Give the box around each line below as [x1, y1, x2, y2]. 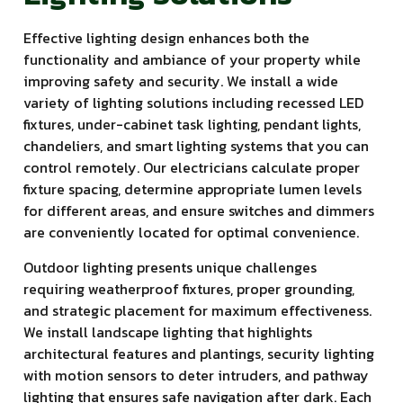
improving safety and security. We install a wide [23, 70, 338, 93]
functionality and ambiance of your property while [23, 49, 361, 71]
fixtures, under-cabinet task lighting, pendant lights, [23, 113, 361, 136]
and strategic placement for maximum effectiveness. [23, 299, 372, 321]
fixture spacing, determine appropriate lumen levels [23, 178, 362, 201]
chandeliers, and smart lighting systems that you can [23, 135, 369, 157]
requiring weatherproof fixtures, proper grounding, [23, 277, 354, 300]
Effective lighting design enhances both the [23, 27, 309, 49]
